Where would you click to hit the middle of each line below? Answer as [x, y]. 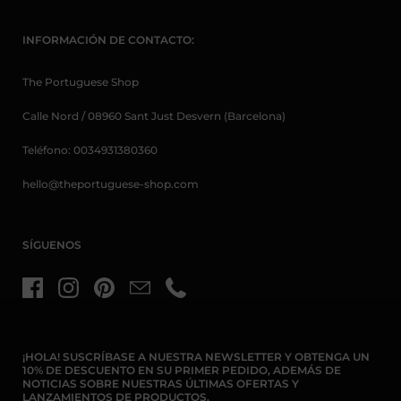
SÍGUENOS [52, 245]
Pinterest [128, 295]
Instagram [95, 295]
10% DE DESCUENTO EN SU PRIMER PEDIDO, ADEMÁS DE [182, 370]
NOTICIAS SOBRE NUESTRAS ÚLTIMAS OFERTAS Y [161, 384]
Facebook [59, 295]
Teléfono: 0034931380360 [90, 149]
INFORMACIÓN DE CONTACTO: [108, 39]
